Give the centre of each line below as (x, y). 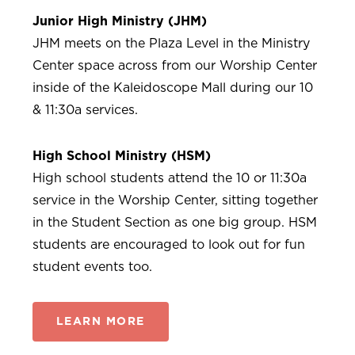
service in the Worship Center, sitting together (175, 200)
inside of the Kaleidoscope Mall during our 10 (172, 88)
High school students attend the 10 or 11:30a (169, 178)
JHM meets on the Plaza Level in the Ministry (171, 43)
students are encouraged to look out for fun (168, 244)
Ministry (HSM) (162, 156)
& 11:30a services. (85, 110)
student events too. (92, 267)
